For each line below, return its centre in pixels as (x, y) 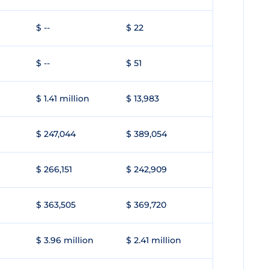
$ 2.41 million (154, 240)
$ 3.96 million (65, 240)
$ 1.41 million (63, 98)
